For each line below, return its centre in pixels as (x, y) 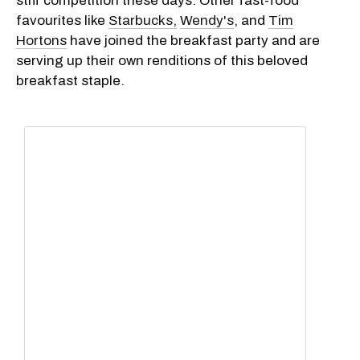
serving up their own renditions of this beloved (162, 60)
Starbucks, (143, 20)
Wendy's (207, 20)
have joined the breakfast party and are (193, 40)
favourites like (62, 20)
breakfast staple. (70, 80)
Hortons (41, 40)
